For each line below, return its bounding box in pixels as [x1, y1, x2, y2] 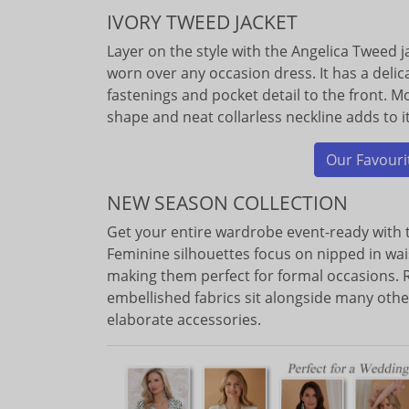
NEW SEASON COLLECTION [107, 190, 348, 215]
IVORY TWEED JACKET [107, 9, 298, 35]
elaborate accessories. [107, 309, 261, 330]
